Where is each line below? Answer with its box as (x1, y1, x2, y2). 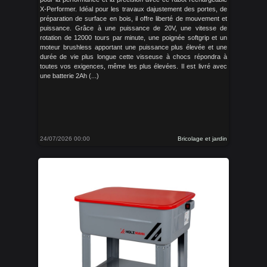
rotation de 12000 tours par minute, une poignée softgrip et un (40, 34, 227, 41)
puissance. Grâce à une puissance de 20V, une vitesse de (40, 24, 227, 32)
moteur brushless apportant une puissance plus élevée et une (40, 44, 227, 51)
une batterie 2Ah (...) (40, 72, 99, 79)
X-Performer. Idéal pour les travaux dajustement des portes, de (40, 5, 227, 13)
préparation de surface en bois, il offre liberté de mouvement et (40, 15, 227, 22)
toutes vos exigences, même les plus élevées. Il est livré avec (40, 63, 227, 70)
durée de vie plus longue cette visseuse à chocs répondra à (40, 53, 227, 60)
